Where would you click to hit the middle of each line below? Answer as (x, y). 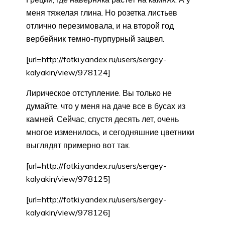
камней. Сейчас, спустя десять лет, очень (102, 119)
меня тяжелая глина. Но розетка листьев (102, 13)
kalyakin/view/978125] (68, 179)
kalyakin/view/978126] (68, 213)
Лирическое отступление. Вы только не (99, 93)
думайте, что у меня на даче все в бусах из (106, 106)
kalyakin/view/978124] (68, 73)
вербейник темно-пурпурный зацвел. (95, 39)
